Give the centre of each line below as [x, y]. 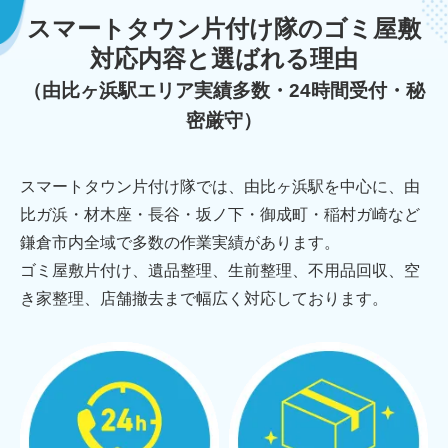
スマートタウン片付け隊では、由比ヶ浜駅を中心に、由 [220, 187]
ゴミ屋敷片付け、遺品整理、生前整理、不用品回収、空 [220, 271]
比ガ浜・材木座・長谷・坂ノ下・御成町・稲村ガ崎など [220, 215]
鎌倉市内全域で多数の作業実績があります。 [180, 243]
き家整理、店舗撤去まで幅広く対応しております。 [204, 299]
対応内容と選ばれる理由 [224, 59]
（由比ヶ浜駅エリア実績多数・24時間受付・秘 [224, 91]
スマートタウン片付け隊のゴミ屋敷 [224, 29]
